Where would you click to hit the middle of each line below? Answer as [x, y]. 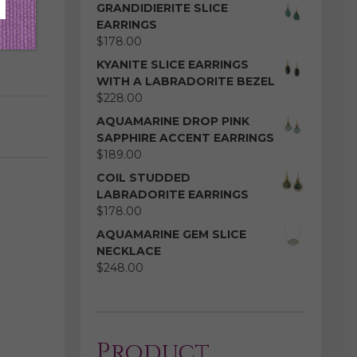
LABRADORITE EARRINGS [172, 195]
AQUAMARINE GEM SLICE [171, 235]
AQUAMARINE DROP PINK [173, 122]
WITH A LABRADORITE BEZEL [185, 82]
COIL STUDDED [143, 178]
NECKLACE [128, 251]
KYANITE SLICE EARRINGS [172, 65]
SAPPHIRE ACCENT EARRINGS [185, 138]
